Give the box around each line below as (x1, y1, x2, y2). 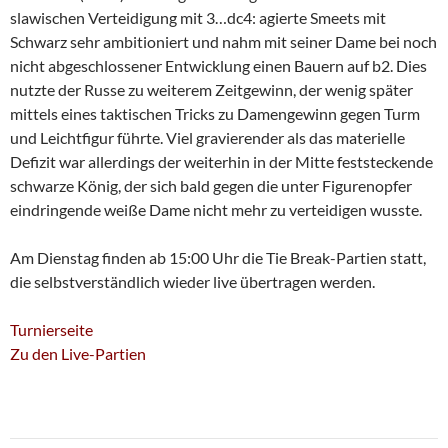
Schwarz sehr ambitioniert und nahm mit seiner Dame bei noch (10, 32, 437, 52)
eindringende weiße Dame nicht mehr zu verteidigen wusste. (10, 200, 422, 220)
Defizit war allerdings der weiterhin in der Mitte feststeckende (10, 152, 433, 172)
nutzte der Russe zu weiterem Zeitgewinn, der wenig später (10, 80, 413, 100)
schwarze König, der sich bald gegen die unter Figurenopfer (10, 176, 412, 196)
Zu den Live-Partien (10, 344, 146, 364)
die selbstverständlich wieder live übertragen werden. (10, 272, 375, 292)
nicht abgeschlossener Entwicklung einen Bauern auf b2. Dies (10, 56, 427, 76)
